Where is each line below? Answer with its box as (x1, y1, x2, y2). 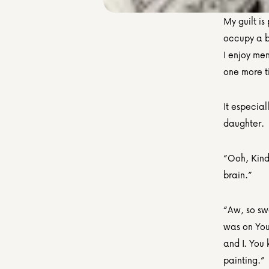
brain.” (223, 168, 252, 182)
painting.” (223, 253, 265, 267)
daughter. (223, 116, 264, 130)
